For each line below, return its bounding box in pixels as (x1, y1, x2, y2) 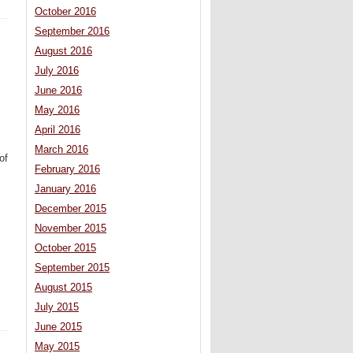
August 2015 (35, 282, 92, 294)
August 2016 (35, 46, 92, 58)
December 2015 (35, 203, 106, 215)
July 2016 (35, 65, 79, 77)
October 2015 (35, 243, 96, 255)
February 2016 (35, 164, 100, 176)
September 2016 (35, 26, 110, 38)
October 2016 (35, 6, 96, 18)
